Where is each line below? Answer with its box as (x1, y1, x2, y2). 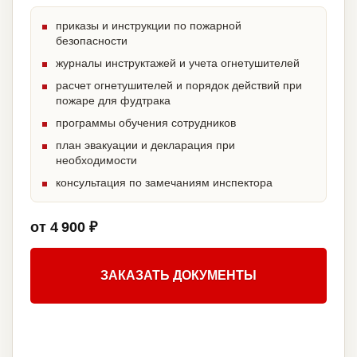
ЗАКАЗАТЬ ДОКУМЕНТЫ (100, 269, 257, 283)
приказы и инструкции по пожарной (56, 19, 241, 33)
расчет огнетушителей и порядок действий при (56, 79, 302, 92)
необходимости (56, 154, 137, 167)
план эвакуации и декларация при (56, 139, 235, 152)
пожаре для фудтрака (56, 94, 171, 108)
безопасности (56, 34, 127, 48)
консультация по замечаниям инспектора (56, 176, 273, 190)
